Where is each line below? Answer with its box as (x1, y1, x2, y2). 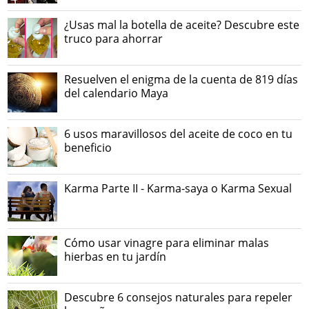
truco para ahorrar (64, 30, 163, 46)
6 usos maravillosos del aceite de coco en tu (64, 126, 293, 141)
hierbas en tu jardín (64, 248, 167, 264)
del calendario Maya (64, 85, 169, 101)
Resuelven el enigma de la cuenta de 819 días (64, 71, 299, 87)
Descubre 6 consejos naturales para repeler (64, 289, 293, 305)
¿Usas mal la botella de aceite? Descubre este (64, 17, 300, 32)
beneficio (64, 139, 112, 155)
